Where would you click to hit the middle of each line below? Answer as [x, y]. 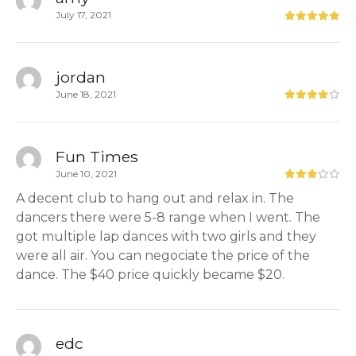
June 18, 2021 [86, 94]
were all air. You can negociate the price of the [163, 255]
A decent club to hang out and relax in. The [155, 198]
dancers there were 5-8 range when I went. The [168, 217]
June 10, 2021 [86, 173]
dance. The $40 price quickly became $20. [150, 274]
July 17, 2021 [83, 15]
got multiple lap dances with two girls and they [166, 236]
